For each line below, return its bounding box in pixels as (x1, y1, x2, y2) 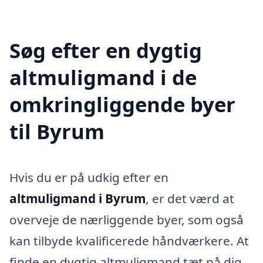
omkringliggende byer (9, 90, 235, 118)
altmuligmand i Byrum (9, 190, 146, 207)
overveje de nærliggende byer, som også (9, 211, 244, 228)
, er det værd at (146, 190, 234, 207)
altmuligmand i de (9, 63, 197, 91)
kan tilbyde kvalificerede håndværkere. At (9, 232, 249, 249)
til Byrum (9, 117, 104, 145)
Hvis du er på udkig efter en (9, 168, 168, 186)
